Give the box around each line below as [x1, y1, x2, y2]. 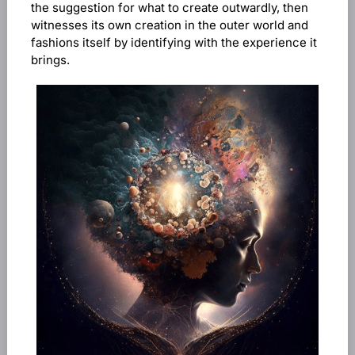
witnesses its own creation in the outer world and [30, 17, 308, 32]
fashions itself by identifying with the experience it [30, 35, 317, 50]
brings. [30, 52, 73, 67]
